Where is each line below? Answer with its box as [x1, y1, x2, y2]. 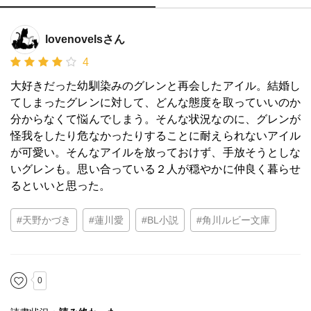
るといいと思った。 [10, 179, 110, 192]
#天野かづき [17, 214, 71, 226]
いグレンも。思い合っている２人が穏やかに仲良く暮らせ [10, 162, 301, 175]
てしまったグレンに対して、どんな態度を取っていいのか [10, 96, 301, 108]
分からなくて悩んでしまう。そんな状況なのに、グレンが [10, 112, 301, 125]
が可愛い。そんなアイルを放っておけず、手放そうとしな [10, 146, 301, 158]
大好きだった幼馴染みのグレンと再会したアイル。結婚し [10, 79, 301, 92]
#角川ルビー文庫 [196, 214, 270, 226]
